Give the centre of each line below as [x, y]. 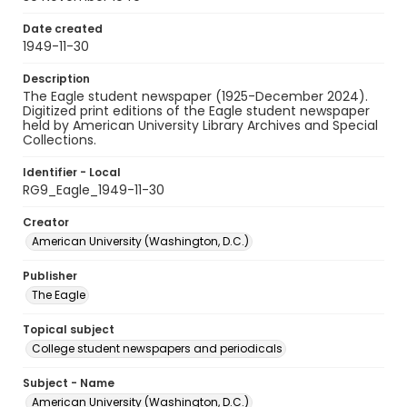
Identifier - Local [72, 172]
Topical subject [69, 329]
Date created [63, 29]
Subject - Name [69, 383]
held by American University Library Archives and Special [200, 125]
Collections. [60, 140]
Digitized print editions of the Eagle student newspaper [196, 111]
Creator [46, 222]
